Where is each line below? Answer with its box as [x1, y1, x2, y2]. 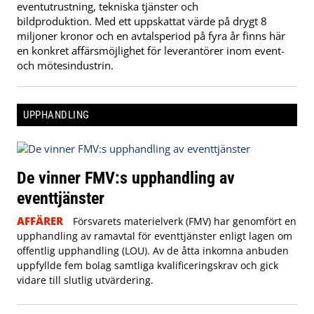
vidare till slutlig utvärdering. [17, 273, 153, 287]
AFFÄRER [17, 214, 63, 228]
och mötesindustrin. [17, 57, 114, 72]
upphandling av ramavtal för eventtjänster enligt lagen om [17, 229, 292, 243]
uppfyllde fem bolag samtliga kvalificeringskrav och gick [17, 259, 278, 273]
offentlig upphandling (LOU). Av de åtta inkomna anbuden [17, 244, 289, 258]
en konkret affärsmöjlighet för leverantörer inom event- [17, 43, 285, 57]
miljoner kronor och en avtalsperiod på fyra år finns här [17, 28, 285, 43]
